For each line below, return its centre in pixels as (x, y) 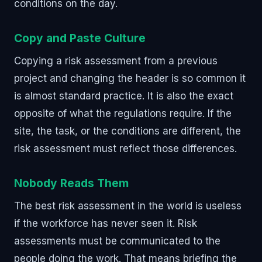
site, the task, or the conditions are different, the (127, 131)
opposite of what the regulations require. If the (123, 113)
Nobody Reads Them (71, 183)
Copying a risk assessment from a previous (116, 61)
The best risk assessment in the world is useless (128, 206)
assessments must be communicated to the (117, 241)
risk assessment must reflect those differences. (125, 148)
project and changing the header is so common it (130, 78)
